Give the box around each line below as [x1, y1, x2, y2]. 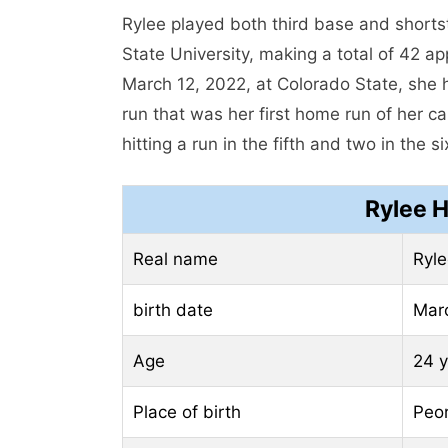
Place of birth [133, 401, 241, 422]
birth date [133, 299, 213, 320]
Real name [133, 248, 218, 269]
